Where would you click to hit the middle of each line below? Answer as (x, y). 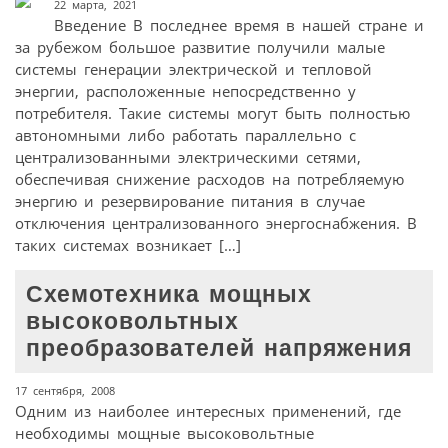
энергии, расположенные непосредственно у (185, 91)
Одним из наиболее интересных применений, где (208, 410)
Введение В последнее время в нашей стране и (238, 25)
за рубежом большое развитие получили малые (200, 47)
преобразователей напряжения (219, 348)
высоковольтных (133, 321)
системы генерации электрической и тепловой (193, 69)
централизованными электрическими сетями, (188, 157)
